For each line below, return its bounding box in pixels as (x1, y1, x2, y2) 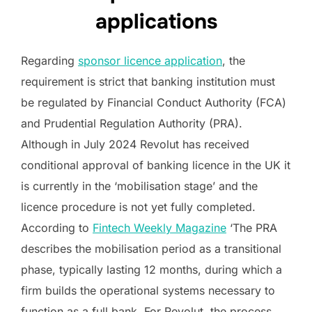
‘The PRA (226, 220, 277, 235)
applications (95, 8, 217, 35)
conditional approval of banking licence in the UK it (21, 157, 290, 172)
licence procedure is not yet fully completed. (21, 199, 256, 214)
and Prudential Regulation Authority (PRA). (21, 116, 246, 130)
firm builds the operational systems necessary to (21, 283, 275, 297)
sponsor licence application (78, 53, 222, 68)
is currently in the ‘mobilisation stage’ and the (21, 178, 258, 193)
